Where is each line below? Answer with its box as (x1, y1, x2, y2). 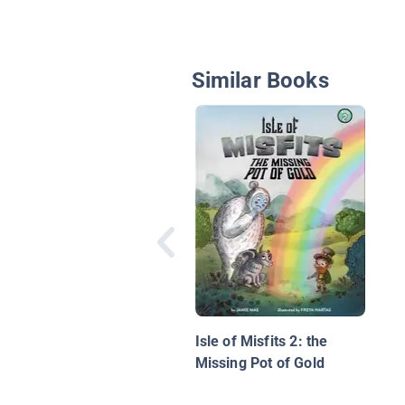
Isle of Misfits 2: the (194, 333, 328, 351)
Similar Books (191, 68, 329, 94)
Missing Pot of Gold (194, 354, 325, 372)
